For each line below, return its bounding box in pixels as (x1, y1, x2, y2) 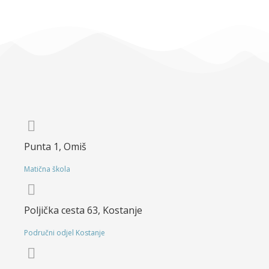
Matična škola (24, 164, 70, 175)
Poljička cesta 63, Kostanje (24, 204, 142, 217)
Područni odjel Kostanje (24, 228, 105, 238)
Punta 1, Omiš (24, 140, 86, 154)
